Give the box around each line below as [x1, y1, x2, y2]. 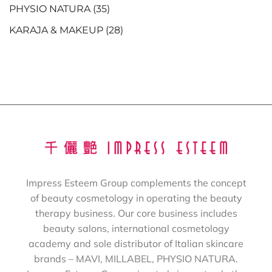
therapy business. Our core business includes [35, 206, 237, 219]
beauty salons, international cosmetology [42, 222, 229, 234]
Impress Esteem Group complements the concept [25, 176, 246, 189]
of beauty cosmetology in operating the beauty [30, 191, 242, 204]
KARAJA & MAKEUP [9, 24, 103, 36]
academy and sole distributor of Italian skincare [29, 237, 243, 250]
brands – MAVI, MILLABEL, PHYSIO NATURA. [34, 252, 238, 265]
